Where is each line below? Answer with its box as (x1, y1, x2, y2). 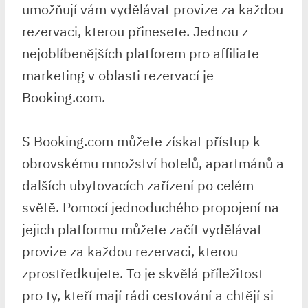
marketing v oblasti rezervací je (22, 66, 214, 85)
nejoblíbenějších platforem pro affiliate (22, 44, 259, 63)
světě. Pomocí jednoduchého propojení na (22, 198, 279, 217)
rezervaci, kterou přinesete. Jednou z (22, 22, 248, 41)
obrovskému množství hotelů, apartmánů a (22, 154, 284, 173)
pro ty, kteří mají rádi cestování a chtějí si (22, 286, 274, 305)
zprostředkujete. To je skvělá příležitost (22, 264, 263, 283)
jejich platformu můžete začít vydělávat (22, 220, 262, 239)
